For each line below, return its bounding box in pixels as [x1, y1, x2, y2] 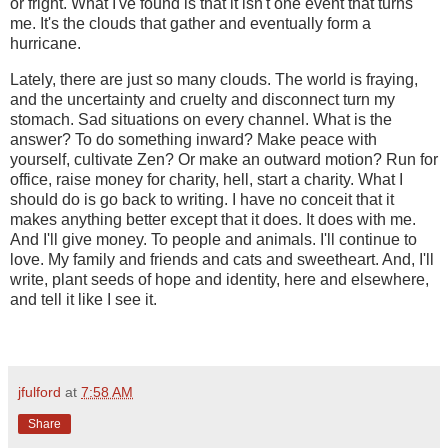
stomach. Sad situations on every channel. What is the [10, 111, 392, 129]
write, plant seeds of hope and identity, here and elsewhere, [10, 271, 429, 289]
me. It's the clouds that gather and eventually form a [10, 15, 371, 33]
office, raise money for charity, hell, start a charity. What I [10, 171, 403, 189]
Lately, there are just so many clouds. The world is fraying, [10, 71, 418, 89]
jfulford [18, 383, 61, 400]
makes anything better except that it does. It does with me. [10, 211, 416, 229]
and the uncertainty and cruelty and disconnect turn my [10, 91, 395, 109]
